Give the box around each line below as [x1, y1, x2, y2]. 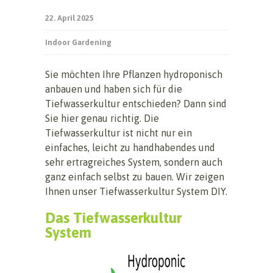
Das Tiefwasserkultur [45, 209, 182, 226]
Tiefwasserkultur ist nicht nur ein [45, 127, 192, 138]
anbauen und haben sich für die [45, 83, 182, 94]
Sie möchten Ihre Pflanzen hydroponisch [45, 68, 222, 80]
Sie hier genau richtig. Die [45, 112, 159, 124]
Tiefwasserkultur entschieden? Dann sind [45, 97, 227, 109]
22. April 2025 [45, 13, 94, 23]
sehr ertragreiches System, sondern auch [45, 156, 222, 168]
